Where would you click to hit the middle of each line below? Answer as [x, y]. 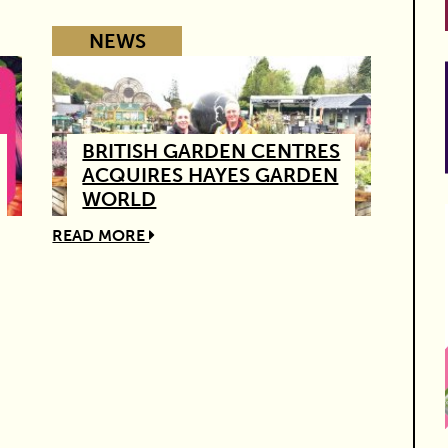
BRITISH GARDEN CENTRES [211, 150]
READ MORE [101, 235]
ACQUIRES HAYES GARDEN [210, 174]
